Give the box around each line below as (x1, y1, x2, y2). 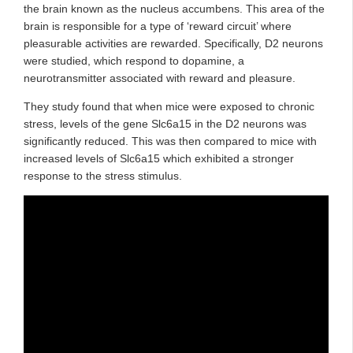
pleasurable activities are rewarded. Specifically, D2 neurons (24, 36, 323, 50)
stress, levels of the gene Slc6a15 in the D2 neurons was (24, 117, 307, 130)
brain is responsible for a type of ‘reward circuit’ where (24, 19, 292, 32)
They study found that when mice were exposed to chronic (24, 99, 314, 113)
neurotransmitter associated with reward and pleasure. (24, 71, 295, 84)
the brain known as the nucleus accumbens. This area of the (24, 2, 325, 15)
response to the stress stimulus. (24, 169, 182, 182)
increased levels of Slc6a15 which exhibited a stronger (24, 151, 294, 165)
